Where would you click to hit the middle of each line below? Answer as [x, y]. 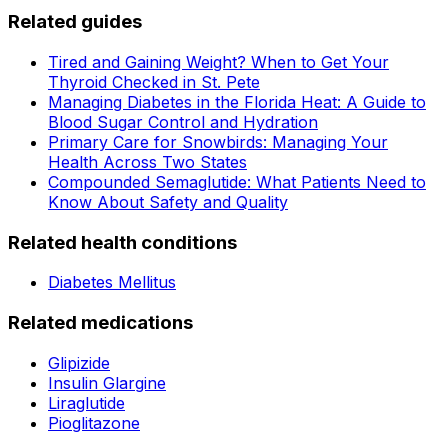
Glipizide [79, 362]
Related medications [100, 322]
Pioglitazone [94, 422]
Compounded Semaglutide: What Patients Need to [237, 181]
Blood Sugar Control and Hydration [183, 121]
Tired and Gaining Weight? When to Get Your [218, 61]
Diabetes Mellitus [112, 282]
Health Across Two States [147, 161]
